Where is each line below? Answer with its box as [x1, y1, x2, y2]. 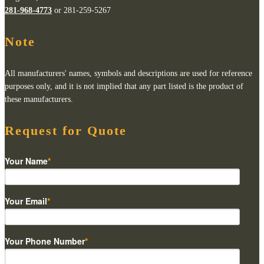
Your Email [5, 195, 47, 207]
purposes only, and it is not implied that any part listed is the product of [5, 81, 243, 91]
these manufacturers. [5, 94, 73, 104]
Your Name [5, 155, 48, 167]
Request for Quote [5, 123, 127, 138]
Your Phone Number [5, 235, 85, 247]
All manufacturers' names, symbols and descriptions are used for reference [5, 68, 252, 78]
